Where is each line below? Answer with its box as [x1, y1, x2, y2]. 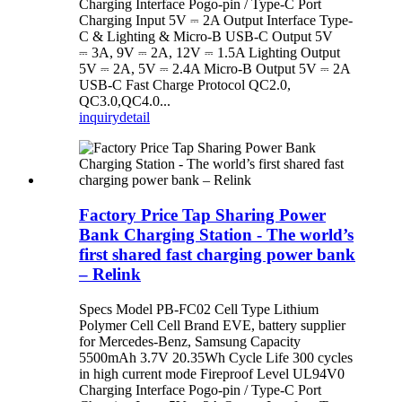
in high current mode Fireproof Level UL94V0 [79, 365, 345, 381]
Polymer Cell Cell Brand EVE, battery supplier [79, 317, 345, 333]
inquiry [79, 109, 119, 126]
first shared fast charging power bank [79, 245, 355, 265]
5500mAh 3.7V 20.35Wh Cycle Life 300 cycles [79, 349, 353, 365]
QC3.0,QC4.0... [79, 93, 170, 109]
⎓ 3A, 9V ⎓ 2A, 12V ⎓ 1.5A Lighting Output [79, 45, 340, 61]
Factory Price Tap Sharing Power [79, 205, 326, 225]
